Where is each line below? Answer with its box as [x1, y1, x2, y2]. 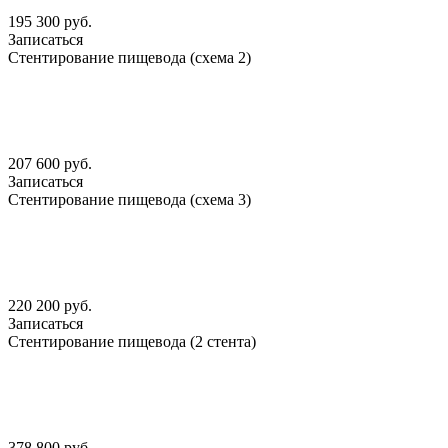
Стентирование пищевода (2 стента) [8, 333, 256, 351]
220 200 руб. [8, 297, 92, 315]
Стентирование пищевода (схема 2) [8, 49, 251, 67]
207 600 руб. [8, 155, 92, 173]
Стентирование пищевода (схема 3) [8, 191, 251, 209]
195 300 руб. [8, 13, 92, 31]
